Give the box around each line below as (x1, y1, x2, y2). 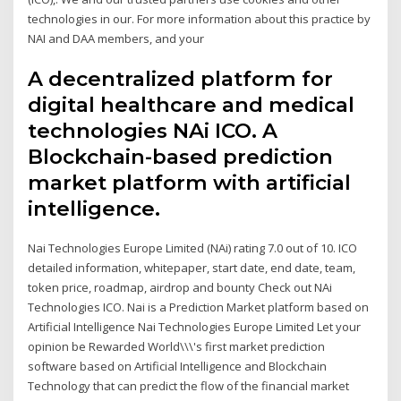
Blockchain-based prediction (28, 144, 334, 170)
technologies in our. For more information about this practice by (28, 10, 371, 27)
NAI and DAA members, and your (28, 30, 208, 47)
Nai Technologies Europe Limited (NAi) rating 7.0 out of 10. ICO (28, 240, 358, 257)
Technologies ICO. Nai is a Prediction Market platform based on (28, 299, 370, 316)
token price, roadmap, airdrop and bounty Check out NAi (28, 279, 333, 296)
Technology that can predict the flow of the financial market (28, 378, 350, 395)
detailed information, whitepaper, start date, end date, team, (28, 260, 356, 277)
